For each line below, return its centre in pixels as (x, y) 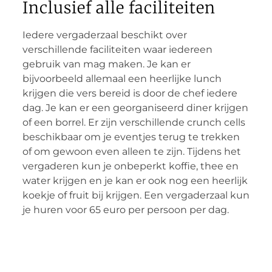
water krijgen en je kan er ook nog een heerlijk (135, 181)
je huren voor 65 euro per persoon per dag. (127, 210)
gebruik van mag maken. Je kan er (106, 64)
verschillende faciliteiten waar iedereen (117, 50)
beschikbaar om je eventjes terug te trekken (131, 137)
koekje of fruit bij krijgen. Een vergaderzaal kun (136, 195)
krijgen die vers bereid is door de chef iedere (130, 93)
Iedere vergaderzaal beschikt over (104, 35)
